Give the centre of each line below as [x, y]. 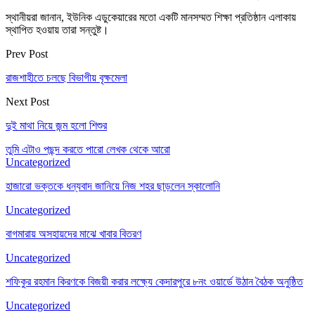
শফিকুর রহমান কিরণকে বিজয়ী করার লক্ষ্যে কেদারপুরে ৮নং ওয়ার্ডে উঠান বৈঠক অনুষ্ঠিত [154, 281]
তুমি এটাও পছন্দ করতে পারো [54, 149]
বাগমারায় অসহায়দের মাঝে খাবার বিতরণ [73, 233]
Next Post [27, 101]
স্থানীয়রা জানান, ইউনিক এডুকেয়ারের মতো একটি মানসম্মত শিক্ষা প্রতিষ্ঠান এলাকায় [151, 17]
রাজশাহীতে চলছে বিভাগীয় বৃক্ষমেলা [66, 77]
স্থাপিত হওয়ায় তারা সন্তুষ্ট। [57, 30]
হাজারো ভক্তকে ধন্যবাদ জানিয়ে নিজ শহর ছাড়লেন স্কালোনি [113, 186]
